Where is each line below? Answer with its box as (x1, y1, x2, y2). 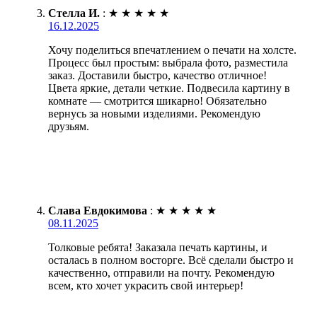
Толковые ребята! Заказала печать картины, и (48, 241, 267, 254)
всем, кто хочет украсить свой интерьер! (48, 279, 243, 292)
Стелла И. (48, 7, 100, 20)
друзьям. (48, 120, 89, 133)
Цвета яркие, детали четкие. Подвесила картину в (48, 82, 290, 95)
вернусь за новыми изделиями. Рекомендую (48, 108, 260, 120)
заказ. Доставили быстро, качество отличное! (48, 69, 267, 82)
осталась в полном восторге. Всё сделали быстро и (48, 254, 294, 267)
